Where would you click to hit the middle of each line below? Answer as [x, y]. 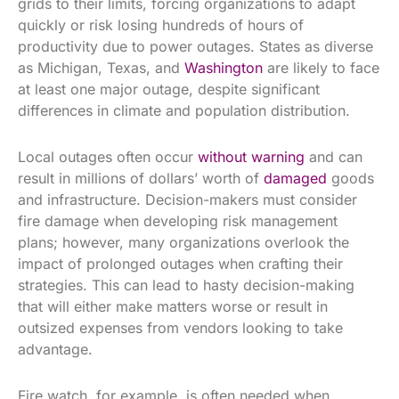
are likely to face [321, 67]
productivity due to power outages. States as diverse [195, 46]
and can [334, 156]
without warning [251, 156]
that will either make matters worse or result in [173, 306]
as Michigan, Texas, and [101, 67]
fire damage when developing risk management [178, 220]
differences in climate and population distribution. [184, 110]
